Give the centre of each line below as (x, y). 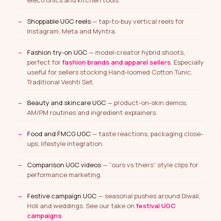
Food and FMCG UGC (59, 134)
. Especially (187, 62)
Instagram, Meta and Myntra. (72, 31)
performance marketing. (64, 174)
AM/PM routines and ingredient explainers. (92, 113)
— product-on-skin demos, (147, 103)
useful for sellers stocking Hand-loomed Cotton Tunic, (110, 72)
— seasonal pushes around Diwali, (148, 196)
